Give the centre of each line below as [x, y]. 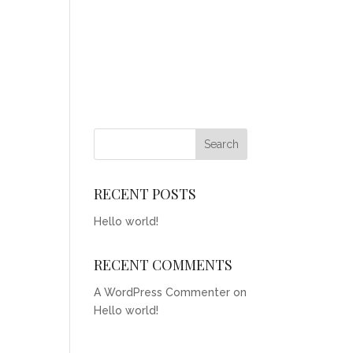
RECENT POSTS [145, 194]
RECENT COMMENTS [163, 265]
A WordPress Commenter [162, 292]
